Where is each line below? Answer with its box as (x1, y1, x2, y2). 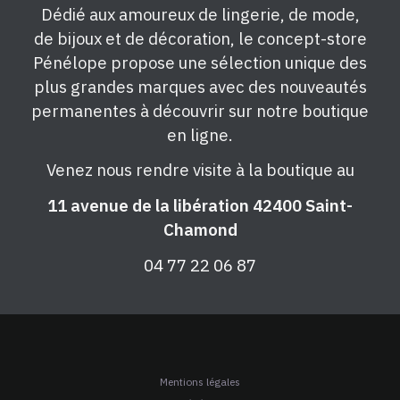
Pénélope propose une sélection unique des (33, 51, 367, 73)
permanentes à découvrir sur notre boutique (31, 99, 369, 121)
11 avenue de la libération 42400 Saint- (47, 195, 353, 217)
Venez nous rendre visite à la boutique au (46, 159, 354, 181)
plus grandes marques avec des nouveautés (33, 75, 367, 97)
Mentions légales (160, 375, 240, 388)
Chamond (162, 219, 237, 241)
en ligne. (167, 123, 233, 146)
